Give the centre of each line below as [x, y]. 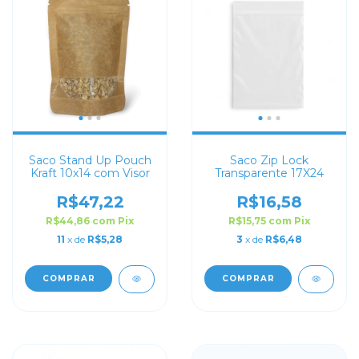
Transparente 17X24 [269, 173]
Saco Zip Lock [269, 160]
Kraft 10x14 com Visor [90, 173]
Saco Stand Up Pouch [90, 160]
